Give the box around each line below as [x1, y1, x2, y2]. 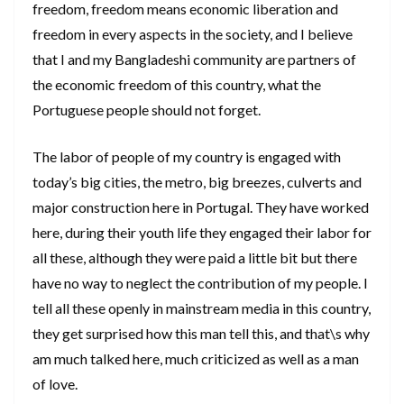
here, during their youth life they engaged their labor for [32, 224, 372, 242]
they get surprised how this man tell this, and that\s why [32, 325, 370, 343]
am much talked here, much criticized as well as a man [32, 350, 359, 368]
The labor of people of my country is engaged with [32, 148, 341, 166]
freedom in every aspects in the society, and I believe [32, 25, 353, 43]
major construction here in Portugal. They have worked [32, 198, 369, 216]
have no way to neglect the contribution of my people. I [32, 274, 368, 292]
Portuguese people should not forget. [32, 101, 261, 119]
